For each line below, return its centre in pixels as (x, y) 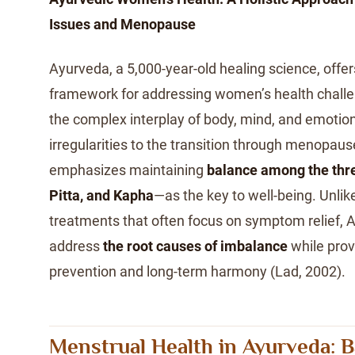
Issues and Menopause (122, 24)
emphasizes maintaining (128, 170)
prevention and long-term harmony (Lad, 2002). (197, 271)
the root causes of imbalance (195, 246)
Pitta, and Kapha (101, 195)
